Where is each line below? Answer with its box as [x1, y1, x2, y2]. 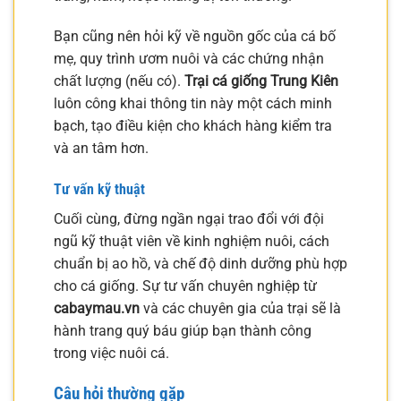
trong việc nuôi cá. [54, 345, 169, 363]
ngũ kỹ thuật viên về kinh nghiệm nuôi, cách [54, 233, 329, 251]
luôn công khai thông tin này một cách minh [54, 95, 332, 113]
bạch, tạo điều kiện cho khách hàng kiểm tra [54, 117, 332, 135]
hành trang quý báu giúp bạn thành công [54, 322, 311, 340]
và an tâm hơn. [54, 140, 149, 158]
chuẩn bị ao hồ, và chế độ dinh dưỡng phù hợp [54, 255, 347, 273]
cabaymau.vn [54, 300, 140, 318]
